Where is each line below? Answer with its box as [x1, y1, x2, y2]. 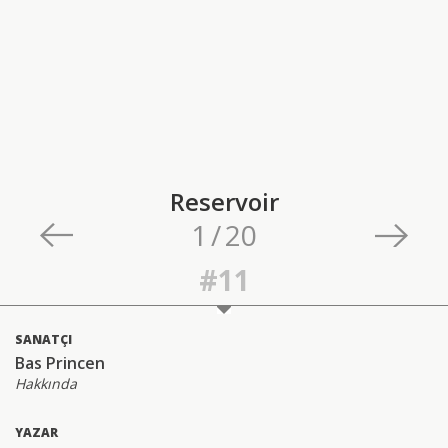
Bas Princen [15, 352, 105, 375]
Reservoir [169, 185, 279, 219]
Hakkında [15, 374, 77, 394]
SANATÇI [15, 331, 72, 349]
